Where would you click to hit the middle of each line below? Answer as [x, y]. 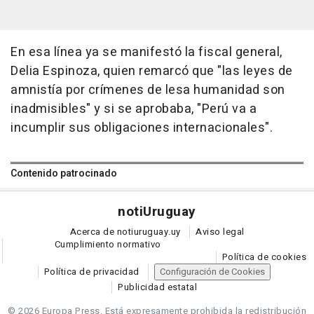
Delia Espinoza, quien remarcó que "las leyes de [152, 71]
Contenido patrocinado [64, 174]
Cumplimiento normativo [108, 245]
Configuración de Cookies [213, 272]
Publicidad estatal [157, 287]
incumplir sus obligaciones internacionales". [142, 128]
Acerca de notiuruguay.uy [125, 232]
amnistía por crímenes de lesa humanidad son [148, 90]
